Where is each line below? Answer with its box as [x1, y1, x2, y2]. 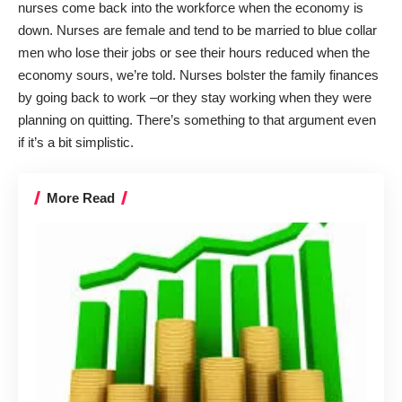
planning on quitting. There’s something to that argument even [18, 111, 376, 127]
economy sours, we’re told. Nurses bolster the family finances [18, 66, 379, 83]
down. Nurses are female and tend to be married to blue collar [18, 22, 377, 38]
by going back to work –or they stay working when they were [18, 89, 371, 105]
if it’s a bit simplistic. [18, 134, 134, 150]
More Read [47, 190, 115, 205]
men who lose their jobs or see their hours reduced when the [18, 44, 370, 60]
